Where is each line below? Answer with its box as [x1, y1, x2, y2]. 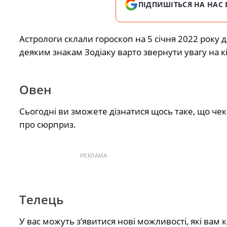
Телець [19, 191, 63, 208]
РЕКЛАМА [80, 153, 107, 159]
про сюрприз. [19, 119, 76, 131]
